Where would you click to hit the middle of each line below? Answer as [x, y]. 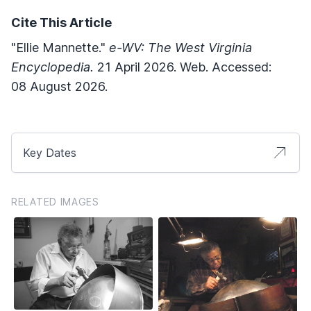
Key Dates [50, 152]
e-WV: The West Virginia [180, 47]
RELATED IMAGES [55, 201]
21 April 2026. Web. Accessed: [183, 67]
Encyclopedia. [52, 67]
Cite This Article [61, 22]
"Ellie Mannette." [60, 47]
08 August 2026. [59, 86]
